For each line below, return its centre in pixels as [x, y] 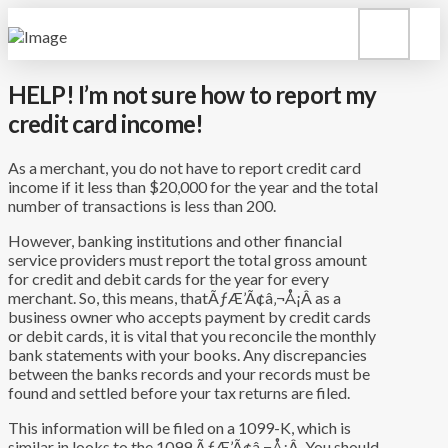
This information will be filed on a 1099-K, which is [179, 427]
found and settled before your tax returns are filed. [179, 392]
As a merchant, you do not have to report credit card [184, 167]
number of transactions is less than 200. [142, 205]
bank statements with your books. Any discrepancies [187, 354]
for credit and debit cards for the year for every [168, 278]
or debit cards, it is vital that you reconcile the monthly [192, 335]
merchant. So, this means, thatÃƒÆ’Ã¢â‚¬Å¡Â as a [174, 297]
